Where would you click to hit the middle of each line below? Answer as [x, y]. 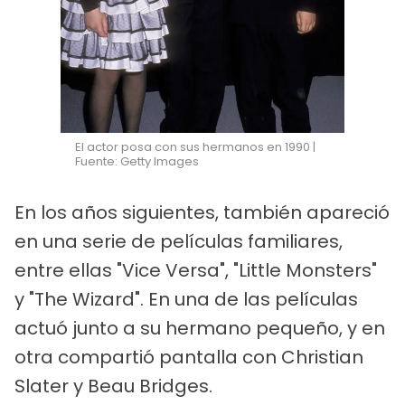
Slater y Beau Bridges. [113, 386]
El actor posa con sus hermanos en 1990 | [196, 147]
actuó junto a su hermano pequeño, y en [200, 329]
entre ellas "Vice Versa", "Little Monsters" [196, 271]
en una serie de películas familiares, [179, 242]
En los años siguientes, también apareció [202, 213]
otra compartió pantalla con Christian [189, 358]
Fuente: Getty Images [137, 162]
